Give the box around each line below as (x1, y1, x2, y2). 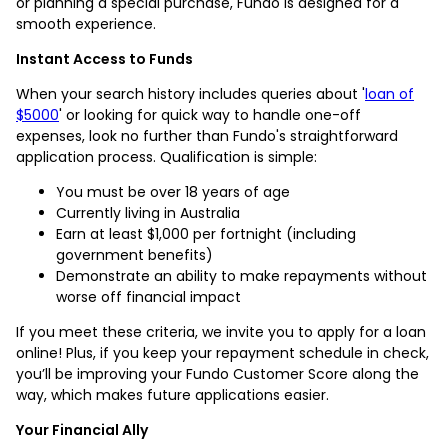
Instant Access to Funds (16, 48, 193, 69)
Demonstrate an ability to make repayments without (56, 265, 427, 286)
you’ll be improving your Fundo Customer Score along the (16, 363, 419, 384)
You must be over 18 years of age (56, 181, 290, 202)
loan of (365, 83, 414, 104)
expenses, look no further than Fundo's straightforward (16, 125, 398, 146)
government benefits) (56, 244, 213, 265)
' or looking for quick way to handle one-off (59, 104, 361, 125)
